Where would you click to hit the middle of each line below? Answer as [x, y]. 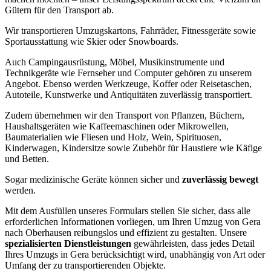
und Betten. [27, 158]
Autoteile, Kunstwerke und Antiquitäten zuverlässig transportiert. [129, 94]
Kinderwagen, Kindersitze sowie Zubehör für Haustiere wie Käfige [133, 148]
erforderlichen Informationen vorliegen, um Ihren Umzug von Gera [133, 221]
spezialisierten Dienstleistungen [68, 243]
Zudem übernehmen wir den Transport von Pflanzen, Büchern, [125, 115]
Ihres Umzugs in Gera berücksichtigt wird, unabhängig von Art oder [135, 254]
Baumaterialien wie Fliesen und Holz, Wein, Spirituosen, [113, 137]
